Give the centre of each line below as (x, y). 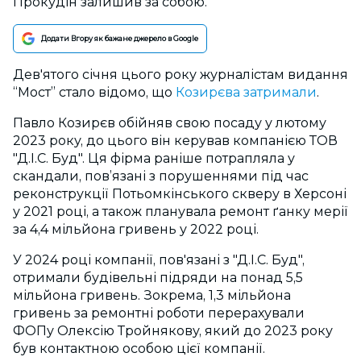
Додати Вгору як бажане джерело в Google (120, 38)
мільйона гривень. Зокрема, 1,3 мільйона (152, 295)
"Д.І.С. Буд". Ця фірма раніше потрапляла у (154, 158)
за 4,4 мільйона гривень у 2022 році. (136, 229)
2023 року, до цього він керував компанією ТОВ (175, 141)
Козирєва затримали (245, 92)
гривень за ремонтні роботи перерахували (159, 313)
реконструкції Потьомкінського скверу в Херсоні (180, 194)
